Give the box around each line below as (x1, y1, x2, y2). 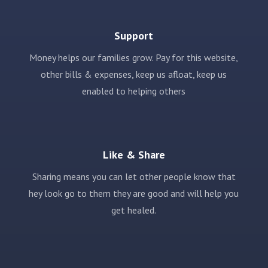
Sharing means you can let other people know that (32, 170, 236, 182)
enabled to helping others (82, 84, 186, 97)
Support (114, 28, 154, 42)
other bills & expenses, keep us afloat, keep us (41, 68, 227, 80)
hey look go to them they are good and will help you (29, 187, 239, 199)
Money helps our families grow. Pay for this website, (29, 51, 239, 63)
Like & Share (102, 147, 165, 162)
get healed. (111, 203, 157, 216)
